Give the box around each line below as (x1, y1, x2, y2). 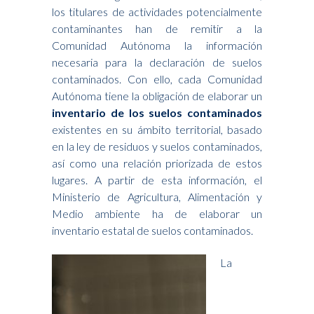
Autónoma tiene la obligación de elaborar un (52, 88, 262, 102)
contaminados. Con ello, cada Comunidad (52, 71, 262, 86)
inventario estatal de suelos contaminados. (52, 223, 253, 237)
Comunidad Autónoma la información (52, 38, 262, 52)
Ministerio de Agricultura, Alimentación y (52, 189, 262, 203)
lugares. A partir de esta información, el (52, 172, 262, 186)
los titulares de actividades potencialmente (52, 4, 262, 18)
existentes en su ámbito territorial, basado (52, 122, 262, 136)
